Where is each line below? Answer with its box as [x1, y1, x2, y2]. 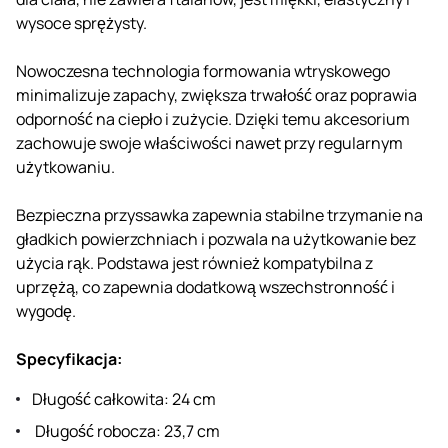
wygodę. [16, 299, 76, 322]
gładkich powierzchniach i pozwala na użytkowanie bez [16, 227, 416, 250]
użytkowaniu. [16, 155, 115, 178]
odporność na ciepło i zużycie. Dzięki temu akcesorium [16, 107, 410, 130]
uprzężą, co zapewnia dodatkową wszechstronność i [16, 275, 395, 298]
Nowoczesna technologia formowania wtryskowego [16, 59, 390, 82]
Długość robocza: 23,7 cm [32, 419, 220, 442]
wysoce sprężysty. [16, 11, 147, 34]
